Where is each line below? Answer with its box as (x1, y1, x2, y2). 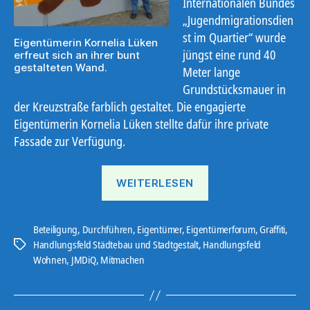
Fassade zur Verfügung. (14, 132, 125, 149)
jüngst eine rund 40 (183, 46, 276, 63)
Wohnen (33, 253, 67, 267)
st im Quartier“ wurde (183, 28, 286, 46)
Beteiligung (33, 222, 78, 237)
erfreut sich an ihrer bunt (14, 48, 140, 62)
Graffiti (259, 222, 286, 237)
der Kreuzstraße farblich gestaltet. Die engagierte (14, 98, 246, 115)
